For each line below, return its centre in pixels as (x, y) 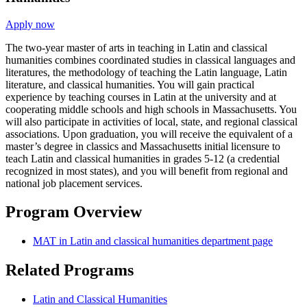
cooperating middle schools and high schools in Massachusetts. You (151, 109)
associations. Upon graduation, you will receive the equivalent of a (149, 134)
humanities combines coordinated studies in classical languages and (150, 60)
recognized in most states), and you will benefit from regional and (147, 171)
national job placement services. (74, 183)
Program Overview (74, 212)
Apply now (30, 24)
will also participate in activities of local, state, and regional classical (151, 121)
